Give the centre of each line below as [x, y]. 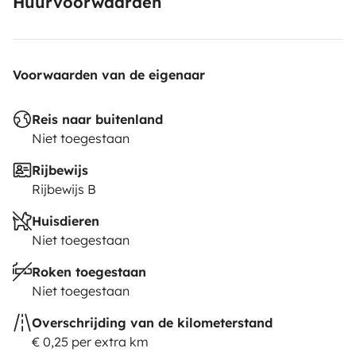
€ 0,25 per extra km [90, 341]
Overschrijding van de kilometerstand [152, 322]
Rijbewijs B [64, 189]
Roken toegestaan [89, 271]
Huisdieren [66, 221]
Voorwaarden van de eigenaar [109, 74]
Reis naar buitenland [97, 119]
